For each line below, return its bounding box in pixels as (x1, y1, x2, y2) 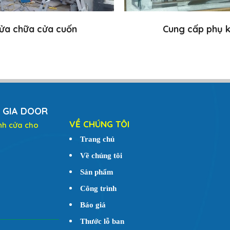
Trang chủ (80, 135, 114, 144)
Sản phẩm (80, 168, 113, 177)
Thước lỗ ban (80, 217, 124, 226)
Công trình (80, 184, 117, 193)
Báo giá (80, 201, 106, 209)
